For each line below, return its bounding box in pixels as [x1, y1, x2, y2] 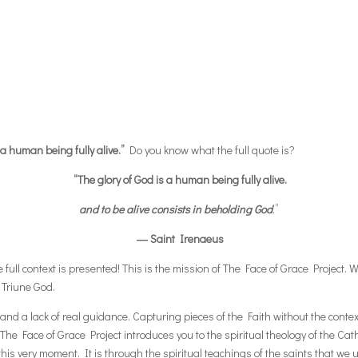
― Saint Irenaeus [137, 230, 224, 246]
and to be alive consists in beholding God [79, 201, 272, 217]
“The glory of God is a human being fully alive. [74, 171, 287, 187]
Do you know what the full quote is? [125, 141, 296, 157]
